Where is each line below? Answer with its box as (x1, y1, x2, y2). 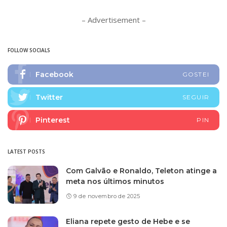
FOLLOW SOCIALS (8, 46, 50, 54)
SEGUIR (182, 93, 209, 101)
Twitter (35, 92, 63, 102)
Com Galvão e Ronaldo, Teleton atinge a (66, 166, 217, 176)
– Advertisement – (81, 14, 146, 25)
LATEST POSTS (8, 147, 45, 155)
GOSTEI (182, 70, 209, 78)
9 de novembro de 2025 (73, 193, 140, 200)
